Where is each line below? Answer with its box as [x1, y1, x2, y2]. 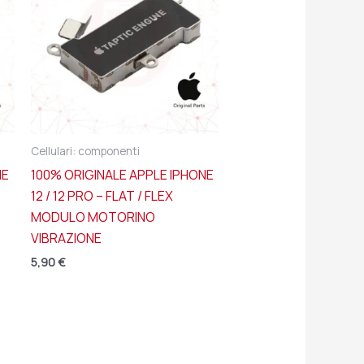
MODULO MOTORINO [30, 208, 155, 227]
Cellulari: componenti [30, 144, 140, 159]
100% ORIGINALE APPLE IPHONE [30, 166, 214, 184]
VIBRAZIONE [30, 229, 102, 248]
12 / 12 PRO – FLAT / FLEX [30, 187, 173, 206]
